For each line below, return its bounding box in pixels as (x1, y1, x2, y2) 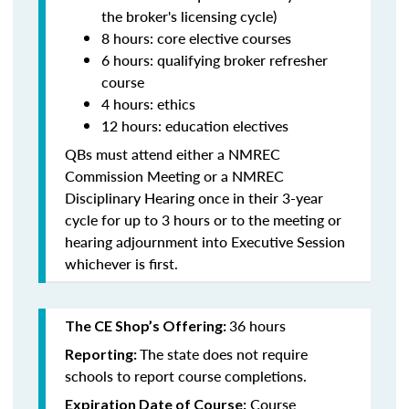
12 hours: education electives (101, 115, 288, 136)
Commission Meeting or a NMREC (65, 165, 284, 186)
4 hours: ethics (101, 93, 195, 114)
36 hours (229, 315, 286, 336)
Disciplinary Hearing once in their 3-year (65, 187, 323, 208)
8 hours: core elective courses (101, 27, 291, 48)
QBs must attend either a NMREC (65, 143, 280, 164)
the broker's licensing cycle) (101, 5, 277, 26)
